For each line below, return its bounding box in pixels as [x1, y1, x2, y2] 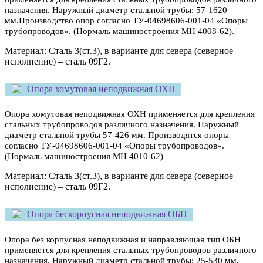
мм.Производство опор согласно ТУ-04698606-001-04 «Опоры [5, 15, 248, 25]
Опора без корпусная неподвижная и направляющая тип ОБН [5, 235, 241, 245]
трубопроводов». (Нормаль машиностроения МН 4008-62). [5, 26, 234, 36]
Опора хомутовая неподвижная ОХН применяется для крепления [5, 109, 255, 119]
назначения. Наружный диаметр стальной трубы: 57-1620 [5, 5, 227, 15]
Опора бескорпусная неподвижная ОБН [27, 209, 187, 220]
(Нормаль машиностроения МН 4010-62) [5, 151, 163, 161]
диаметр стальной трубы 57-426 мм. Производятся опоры [5, 130, 229, 140]
